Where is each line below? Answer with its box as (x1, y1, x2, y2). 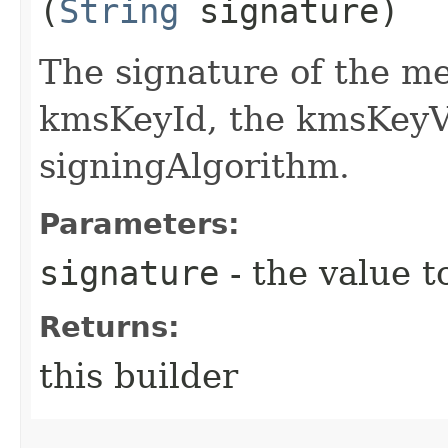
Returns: (39, 309, 180, 344)
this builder (39, 355, 238, 396)
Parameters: (39, 206, 240, 241)
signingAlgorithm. (39, 145, 350, 186)
